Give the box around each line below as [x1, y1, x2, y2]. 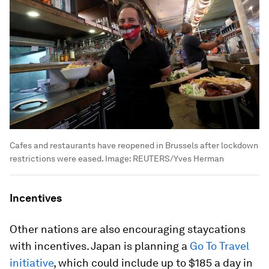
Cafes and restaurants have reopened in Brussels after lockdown [10, 140, 258, 150]
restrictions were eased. [10, 153, 103, 163]
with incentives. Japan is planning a [10, 239, 190, 252]
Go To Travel [190, 239, 249, 252]
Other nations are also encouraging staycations [10, 222, 246, 235]
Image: [103, 153, 133, 163]
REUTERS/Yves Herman [133, 153, 224, 163]
